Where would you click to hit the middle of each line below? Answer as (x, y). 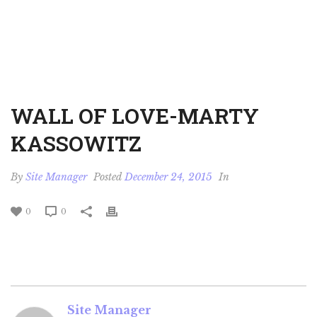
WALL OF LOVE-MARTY (135, 116)
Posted (108, 177)
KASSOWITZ (76, 143)
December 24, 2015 (168, 177)
